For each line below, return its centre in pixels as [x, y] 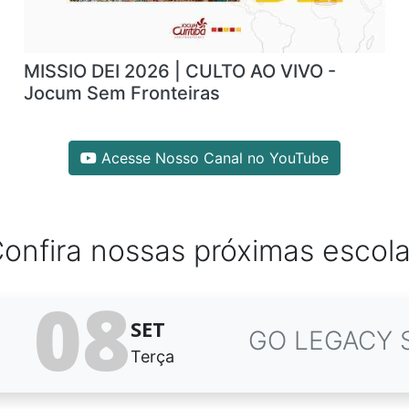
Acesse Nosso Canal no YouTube [213, 158]
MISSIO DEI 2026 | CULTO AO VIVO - [179, 71]
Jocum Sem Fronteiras [121, 93]
